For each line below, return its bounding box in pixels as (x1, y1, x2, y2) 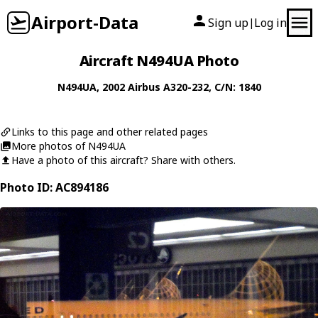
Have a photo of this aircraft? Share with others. (11, 153, 236, 167)
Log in (254, 15, 287, 31)
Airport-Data (31, 11, 138, 34)
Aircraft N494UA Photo (79, 51, 239, 70)
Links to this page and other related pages (11, 125, 208, 138)
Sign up (208, 15, 248, 31)
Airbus (127, 80, 160, 94)
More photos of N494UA (11, 139, 126, 153)
